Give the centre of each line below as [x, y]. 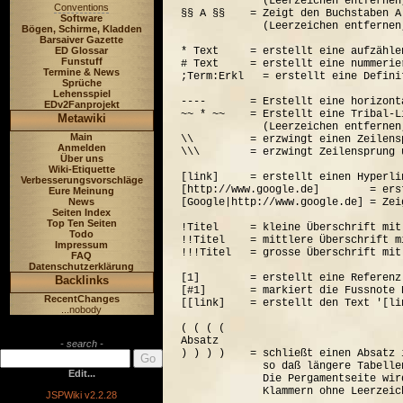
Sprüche [81, 83]
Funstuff [81, 61]
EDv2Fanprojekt [81, 104]
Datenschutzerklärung [81, 266]
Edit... [81, 373]
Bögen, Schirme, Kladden [81, 29]
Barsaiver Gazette [81, 40]
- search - [81, 344]
